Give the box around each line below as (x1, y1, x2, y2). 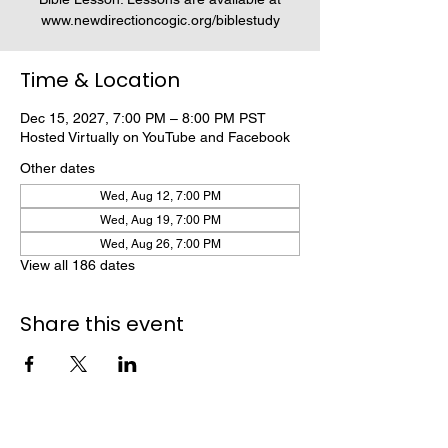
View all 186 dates (20, 257, 135, 273)
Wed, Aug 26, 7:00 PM (99, 237, 221, 251)
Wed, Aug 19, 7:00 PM (99, 213, 221, 227)
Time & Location (20, 66, 180, 94)
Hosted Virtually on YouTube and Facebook (20, 129, 290, 145)
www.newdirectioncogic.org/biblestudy (40, 12, 280, 28)
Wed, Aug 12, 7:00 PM (99, 189, 221, 203)
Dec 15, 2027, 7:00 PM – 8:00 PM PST (20, 110, 266, 126)
